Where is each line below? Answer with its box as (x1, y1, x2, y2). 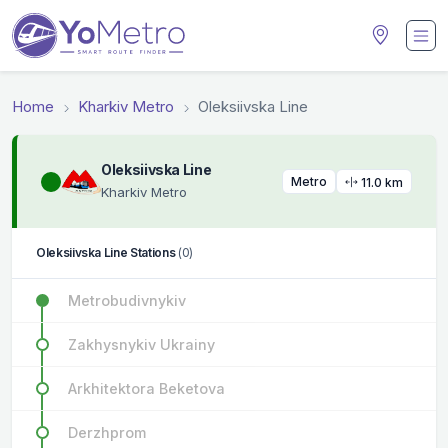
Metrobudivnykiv (68, 292, 186, 310)
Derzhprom (68, 424, 146, 442)
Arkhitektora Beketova (68, 380, 225, 398)
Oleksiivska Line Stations (36, 245, 178, 261)
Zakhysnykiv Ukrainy (68, 336, 215, 354)
